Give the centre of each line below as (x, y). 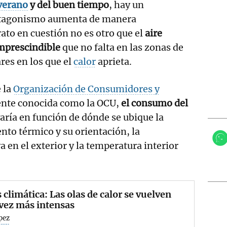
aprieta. (115, 61)
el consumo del (154, 103)
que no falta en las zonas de (123, 47)
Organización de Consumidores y (86, 89)
